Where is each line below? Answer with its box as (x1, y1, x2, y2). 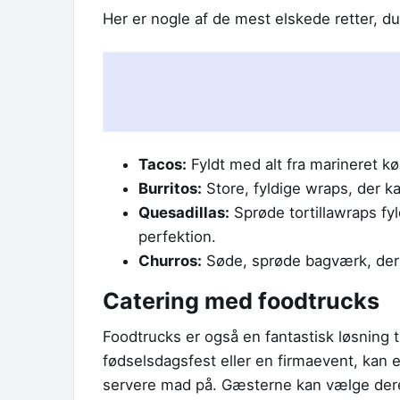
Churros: (138, 252, 202, 271)
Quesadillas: (138, 204, 229, 222)
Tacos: (138, 155, 187, 174)
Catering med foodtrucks (103, 287, 379, 314)
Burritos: (138, 179, 202, 198)
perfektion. (138, 228, 216, 246)
